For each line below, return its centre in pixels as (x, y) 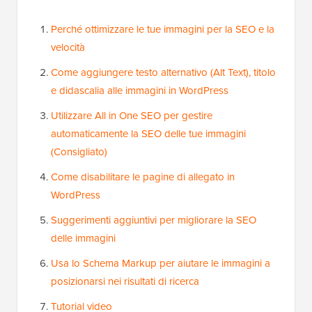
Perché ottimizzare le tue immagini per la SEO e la (163, 29)
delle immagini (83, 238)
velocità (68, 47)
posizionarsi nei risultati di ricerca (125, 281)
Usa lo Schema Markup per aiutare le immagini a (161, 263)
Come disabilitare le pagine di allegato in (143, 177)
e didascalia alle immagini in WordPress (140, 91)
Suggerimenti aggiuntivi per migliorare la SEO (154, 220)
